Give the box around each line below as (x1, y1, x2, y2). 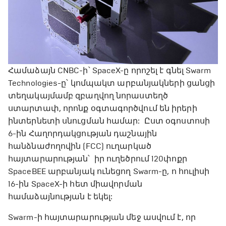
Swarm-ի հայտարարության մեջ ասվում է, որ (8, 212, 196, 222)
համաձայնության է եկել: (8, 192, 113, 202)
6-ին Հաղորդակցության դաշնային (8, 129, 157, 139)
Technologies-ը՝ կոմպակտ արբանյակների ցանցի (8, 78, 215, 88)
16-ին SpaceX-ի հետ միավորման (8, 179, 142, 189)
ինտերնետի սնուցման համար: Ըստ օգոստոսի (8, 116, 210, 126)
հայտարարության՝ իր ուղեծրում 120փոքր (8, 154, 187, 164)
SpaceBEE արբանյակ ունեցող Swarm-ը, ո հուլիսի (8, 166, 210, 177)
